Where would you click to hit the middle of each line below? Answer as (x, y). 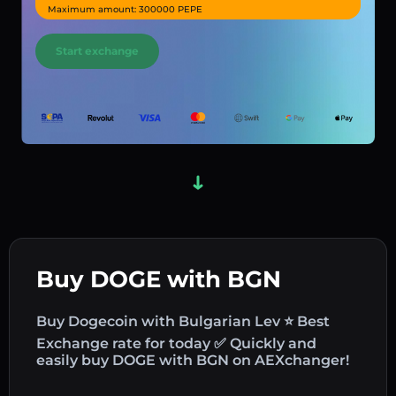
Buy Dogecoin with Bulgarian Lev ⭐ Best (183, 321)
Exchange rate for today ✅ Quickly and (176, 343)
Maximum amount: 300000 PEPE (125, 9)
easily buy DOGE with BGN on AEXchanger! (193, 360)
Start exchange (97, 50)
